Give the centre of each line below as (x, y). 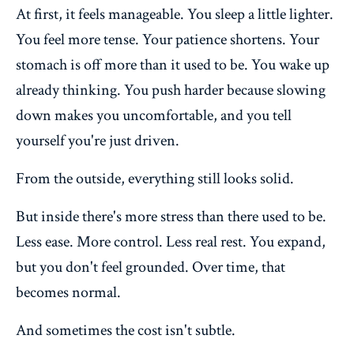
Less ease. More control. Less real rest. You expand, (171, 241)
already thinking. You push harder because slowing (171, 90)
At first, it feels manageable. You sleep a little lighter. (175, 14)
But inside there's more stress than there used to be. (171, 216)
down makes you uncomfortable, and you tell (154, 115)
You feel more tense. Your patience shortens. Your (168, 39)
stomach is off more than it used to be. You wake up (173, 64)
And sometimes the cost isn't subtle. (126, 330)
